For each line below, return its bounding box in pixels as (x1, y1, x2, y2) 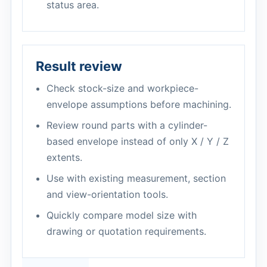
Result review (36, 58, 122, 74)
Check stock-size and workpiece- (46, 82, 198, 94)
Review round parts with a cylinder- (46, 119, 207, 131)
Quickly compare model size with (46, 209, 197, 221)
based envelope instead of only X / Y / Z (46, 135, 229, 147)
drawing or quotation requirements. (46, 225, 206, 237)
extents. (46, 151, 82, 163)
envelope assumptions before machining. (46, 98, 231, 110)
